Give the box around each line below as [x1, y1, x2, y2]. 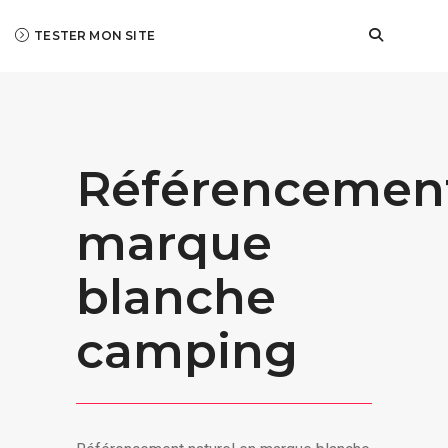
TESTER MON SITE [34, 28, 155, 43]
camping [76, 321, 299, 380]
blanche [76, 267, 277, 326]
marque [76, 213, 273, 272]
